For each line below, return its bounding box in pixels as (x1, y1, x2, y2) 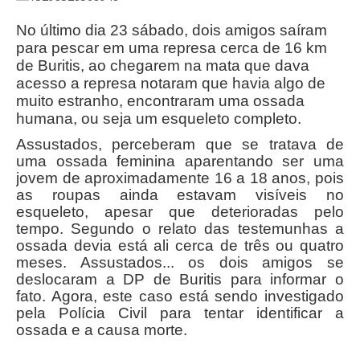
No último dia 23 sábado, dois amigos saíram (16, 22, 327, 39)
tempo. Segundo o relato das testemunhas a (16, 220, 344, 237)
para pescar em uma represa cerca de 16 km (16, 39, 327, 56)
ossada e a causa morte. (16, 321, 187, 338)
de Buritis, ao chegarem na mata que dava (16, 57, 309, 74)
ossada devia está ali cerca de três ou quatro (16, 237, 344, 254)
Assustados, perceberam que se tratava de (16, 136, 344, 153)
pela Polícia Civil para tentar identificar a (16, 305, 344, 321)
